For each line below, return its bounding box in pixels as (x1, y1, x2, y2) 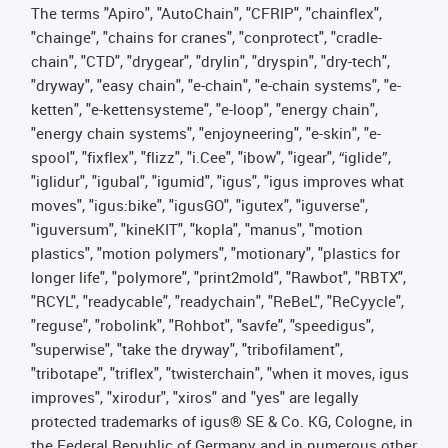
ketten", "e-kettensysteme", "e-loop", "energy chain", (31, 98, 378, 119)
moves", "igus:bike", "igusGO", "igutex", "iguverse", (31, 194, 368, 215)
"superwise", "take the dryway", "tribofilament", (31, 338, 343, 359)
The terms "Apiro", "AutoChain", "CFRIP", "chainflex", (31, 2, 382, 23)
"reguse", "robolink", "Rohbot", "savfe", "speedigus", (31, 314, 374, 335)
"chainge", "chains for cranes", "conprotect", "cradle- (31, 26, 382, 47)
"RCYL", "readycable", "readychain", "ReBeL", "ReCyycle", (31, 290, 404, 311)
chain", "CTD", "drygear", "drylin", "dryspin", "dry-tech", (31, 50, 390, 71)
